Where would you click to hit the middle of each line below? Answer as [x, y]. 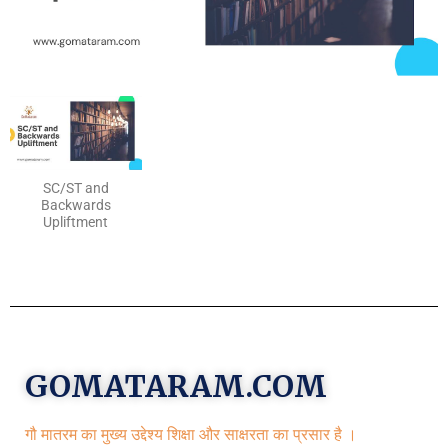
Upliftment [76, 222]
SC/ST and [75, 188]
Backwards [75, 205]
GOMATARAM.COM [176, 385]
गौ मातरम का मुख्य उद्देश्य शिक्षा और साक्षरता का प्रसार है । [191, 434]
